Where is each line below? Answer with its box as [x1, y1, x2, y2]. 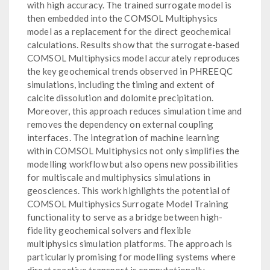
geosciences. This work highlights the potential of [27, 184, 231, 196]
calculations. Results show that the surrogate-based [27, 39, 240, 50]
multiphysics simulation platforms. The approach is [27, 237, 233, 249]
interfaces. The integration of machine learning [27, 131, 220, 143]
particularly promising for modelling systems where [27, 251, 236, 262]
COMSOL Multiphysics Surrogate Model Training [27, 198, 229, 209]
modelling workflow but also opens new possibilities [27, 158, 239, 169]
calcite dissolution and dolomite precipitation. [27, 92, 214, 103]
